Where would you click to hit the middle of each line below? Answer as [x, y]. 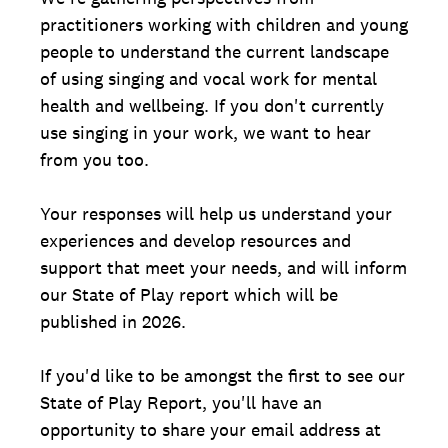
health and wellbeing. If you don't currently [212, 105]
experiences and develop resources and [195, 240]
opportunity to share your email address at [210, 429]
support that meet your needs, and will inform [223, 267]
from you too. [94, 159]
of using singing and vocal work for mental [208, 78]
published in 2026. [113, 321]
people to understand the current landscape [214, 51]
